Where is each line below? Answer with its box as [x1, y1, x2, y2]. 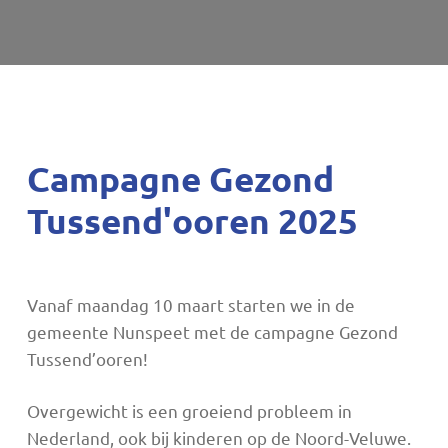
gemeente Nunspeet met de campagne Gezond [26, 320, 398, 342]
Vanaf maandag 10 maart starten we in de [26, 293, 355, 315]
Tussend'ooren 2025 [26, 198, 358, 242]
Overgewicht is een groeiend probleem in [26, 400, 352, 422]
